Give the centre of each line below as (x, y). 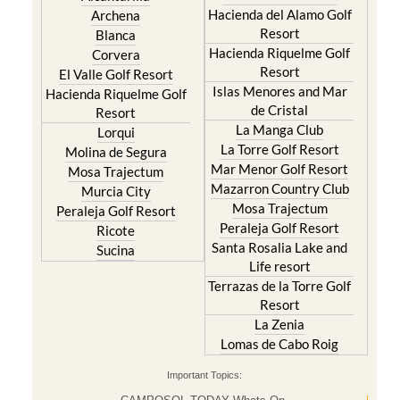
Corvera (116, 54)
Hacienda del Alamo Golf (279, 14)
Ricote (116, 230)
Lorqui (116, 132)
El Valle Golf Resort (116, 74)
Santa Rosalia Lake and (280, 247)
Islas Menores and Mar (279, 91)
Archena (116, 15)
